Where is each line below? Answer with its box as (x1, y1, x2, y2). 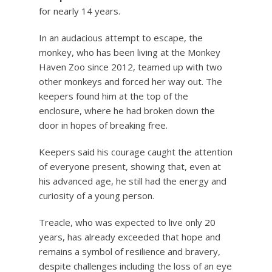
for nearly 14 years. (39, 4, 120, 17)
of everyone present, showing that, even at (39, 160, 221, 172)
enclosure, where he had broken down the (39, 104, 215, 117)
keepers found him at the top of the (39, 89, 188, 102)
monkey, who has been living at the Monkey (39, 46, 220, 58)
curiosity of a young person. (39, 189, 154, 202)
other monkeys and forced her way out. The (39, 75, 222, 87)
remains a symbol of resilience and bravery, (39, 245, 220, 257)
